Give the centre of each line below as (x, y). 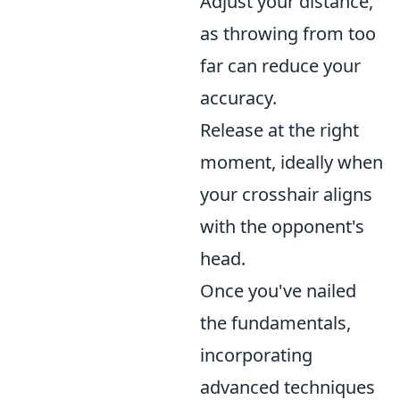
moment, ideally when (292, 162)
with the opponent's (282, 226)
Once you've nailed (278, 291)
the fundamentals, (275, 323)
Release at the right (279, 130)
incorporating (256, 355)
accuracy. (238, 98)
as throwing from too (288, 33)
